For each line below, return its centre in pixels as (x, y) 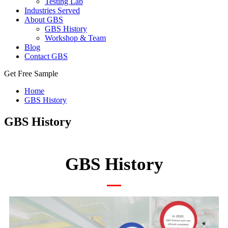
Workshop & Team (75, 38)
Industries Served (52, 10)
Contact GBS (46, 56)
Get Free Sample (31, 74)
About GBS (44, 20)
